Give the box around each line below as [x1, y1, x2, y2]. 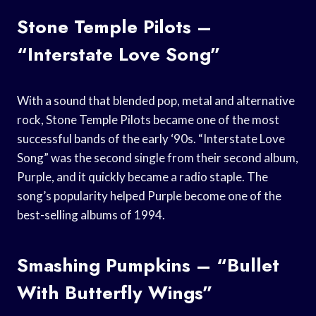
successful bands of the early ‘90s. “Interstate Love [17, 130, 285, 146]
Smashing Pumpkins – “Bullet [17, 251, 279, 279]
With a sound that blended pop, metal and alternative [17, 92, 295, 108]
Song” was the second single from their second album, [17, 150, 298, 165]
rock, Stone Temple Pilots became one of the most [17, 111, 279, 127]
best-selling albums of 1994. [17, 207, 165, 222]
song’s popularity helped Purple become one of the [17, 188, 281, 203]
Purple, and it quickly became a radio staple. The [17, 169, 268, 184]
